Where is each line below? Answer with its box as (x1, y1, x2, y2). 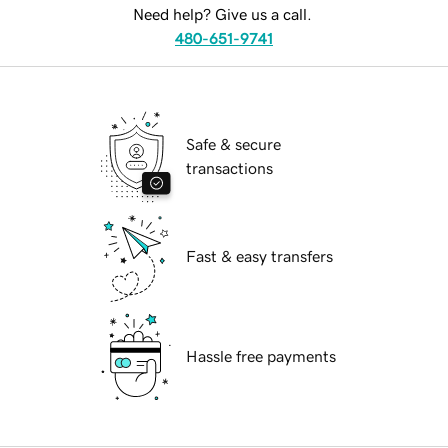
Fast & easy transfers (186, 248, 333, 265)
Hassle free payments (186, 348, 336, 365)
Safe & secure (186, 136, 281, 153)
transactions (186, 160, 273, 177)
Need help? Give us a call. (132, 6, 312, 23)
